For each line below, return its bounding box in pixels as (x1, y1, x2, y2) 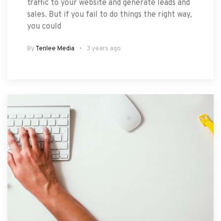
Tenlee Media (36, 44, 74, 53)
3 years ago (87, 44, 121, 53)
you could (27, 21, 61, 32)
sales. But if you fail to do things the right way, (27, 9, 192, 20)
